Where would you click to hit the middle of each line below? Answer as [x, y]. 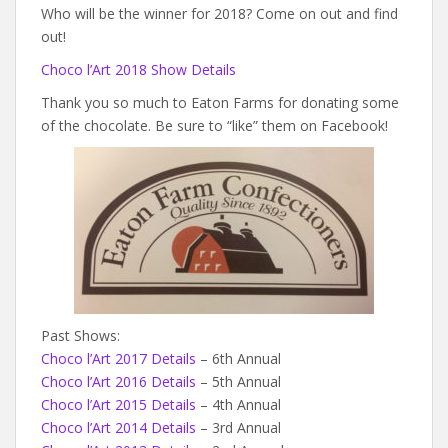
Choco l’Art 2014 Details [118, 427]
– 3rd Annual [238, 427]
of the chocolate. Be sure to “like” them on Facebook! [214, 125]
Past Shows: [80, 335]
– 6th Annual [238, 358]
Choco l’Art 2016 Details [118, 381]
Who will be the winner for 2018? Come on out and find [219, 13]
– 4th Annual [238, 404]
